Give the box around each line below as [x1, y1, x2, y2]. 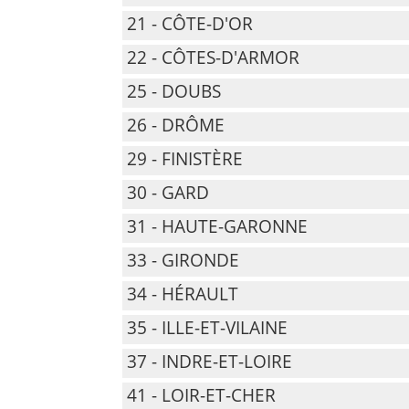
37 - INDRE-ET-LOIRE [127, 350, 293, 373]
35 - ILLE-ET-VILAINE [127, 316, 288, 340]
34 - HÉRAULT [127, 282, 239, 306]
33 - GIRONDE [127, 248, 240, 272]
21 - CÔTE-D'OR [127, 12, 254, 36]
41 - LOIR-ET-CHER [127, 383, 277, 407]
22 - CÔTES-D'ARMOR [127, 46, 300, 69]
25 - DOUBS [127, 79, 222, 103]
